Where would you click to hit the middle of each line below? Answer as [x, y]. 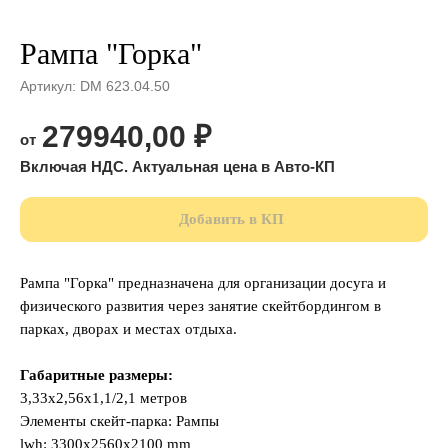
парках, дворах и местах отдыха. [128, 329]
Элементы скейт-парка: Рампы [119, 421]
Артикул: [50, 86]
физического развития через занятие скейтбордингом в [200, 306]
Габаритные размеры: [96, 375]
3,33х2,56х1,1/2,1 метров [103, 398]
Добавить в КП [231, 219]
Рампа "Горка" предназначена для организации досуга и [203, 283]
